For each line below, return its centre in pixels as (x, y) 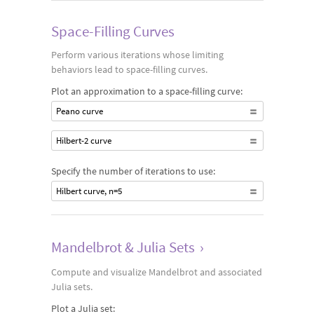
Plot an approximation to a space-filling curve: (146, 91)
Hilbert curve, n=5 (89, 191)
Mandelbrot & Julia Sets (123, 247)
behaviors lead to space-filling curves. (129, 69)
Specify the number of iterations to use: (133, 171)
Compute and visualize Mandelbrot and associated (156, 272)
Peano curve (79, 111)
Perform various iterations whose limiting (137, 55)
